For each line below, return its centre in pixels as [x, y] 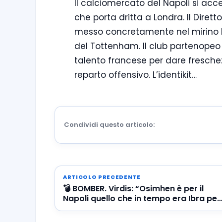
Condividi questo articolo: [109, 124]
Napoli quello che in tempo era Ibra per [142, 198]
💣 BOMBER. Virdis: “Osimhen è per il [133, 188]
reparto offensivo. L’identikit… [135, 75]
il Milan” [79, 208]
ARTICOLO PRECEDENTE [102, 177]
